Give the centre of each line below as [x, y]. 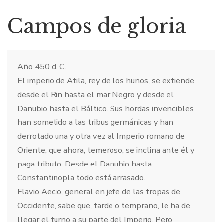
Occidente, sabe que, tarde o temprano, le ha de [104, 205]
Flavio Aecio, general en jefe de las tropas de [99, 191]
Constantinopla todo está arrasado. [81, 177]
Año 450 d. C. [42, 66]
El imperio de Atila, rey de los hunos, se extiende [106, 80]
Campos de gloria [97, 26]
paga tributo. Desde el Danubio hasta [84, 164]
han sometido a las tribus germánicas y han [95, 122]
